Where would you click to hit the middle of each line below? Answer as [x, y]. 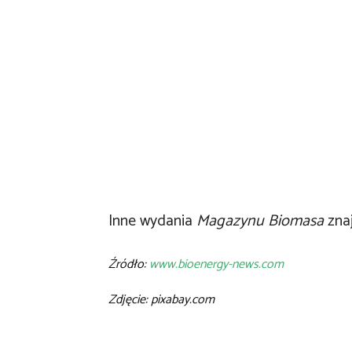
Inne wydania [152, 221]
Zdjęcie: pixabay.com [161, 299]
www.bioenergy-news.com [216, 264]
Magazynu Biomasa [260, 221]
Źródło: [129, 264]
